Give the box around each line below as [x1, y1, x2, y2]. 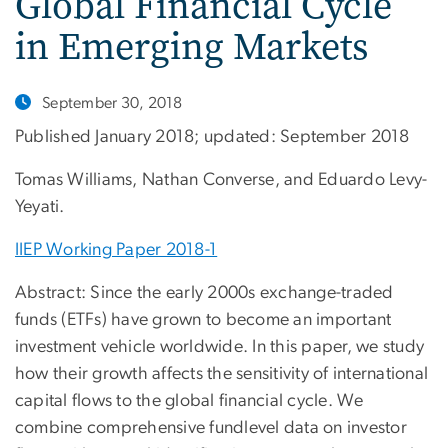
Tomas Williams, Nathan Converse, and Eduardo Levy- [15, 171, 428, 190]
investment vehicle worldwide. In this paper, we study [15, 338, 425, 357]
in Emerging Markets [15, 20, 368, 72]
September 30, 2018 [42, 94, 183, 111]
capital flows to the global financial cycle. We [15, 392, 364, 411]
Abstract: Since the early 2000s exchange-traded [15, 284, 394, 303]
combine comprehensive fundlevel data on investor [15, 419, 407, 438]
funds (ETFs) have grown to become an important [15, 311, 392, 330]
